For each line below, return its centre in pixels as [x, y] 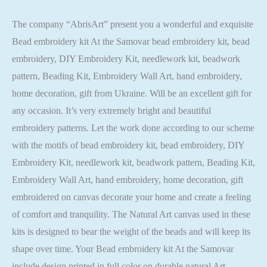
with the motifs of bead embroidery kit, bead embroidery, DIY [128, 145]
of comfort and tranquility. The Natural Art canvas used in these [131, 214]
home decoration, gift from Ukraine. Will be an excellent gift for [132, 93]
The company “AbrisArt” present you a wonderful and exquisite [133, 24]
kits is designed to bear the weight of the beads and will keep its [131, 231]
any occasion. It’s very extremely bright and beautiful [111, 110]
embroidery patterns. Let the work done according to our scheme [133, 128]
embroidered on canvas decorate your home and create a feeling [131, 197]
